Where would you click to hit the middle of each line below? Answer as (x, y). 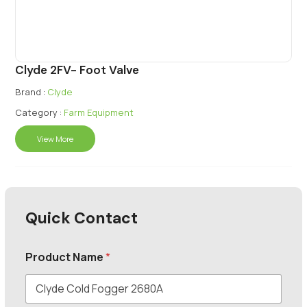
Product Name (66, 257)
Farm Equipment (99, 112)
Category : (39, 112)
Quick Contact (82, 218)
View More (56, 138)
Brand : (30, 91)
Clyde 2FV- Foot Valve (77, 70)
